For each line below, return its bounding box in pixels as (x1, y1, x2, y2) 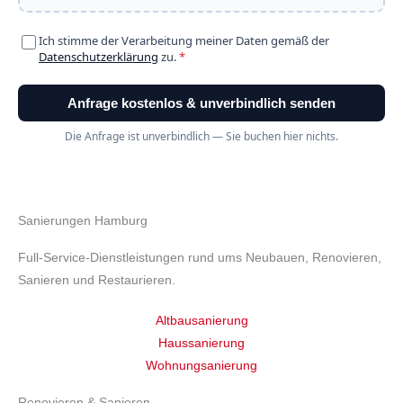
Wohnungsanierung (146, 359, 257, 372)
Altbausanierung (155, 314, 248, 327)
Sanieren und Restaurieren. (18, 273, 175, 287)
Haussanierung (158, 336, 245, 350)
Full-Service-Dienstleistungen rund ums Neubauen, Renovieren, (18, 251, 381, 264)
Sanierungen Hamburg (18, 214, 148, 228)
